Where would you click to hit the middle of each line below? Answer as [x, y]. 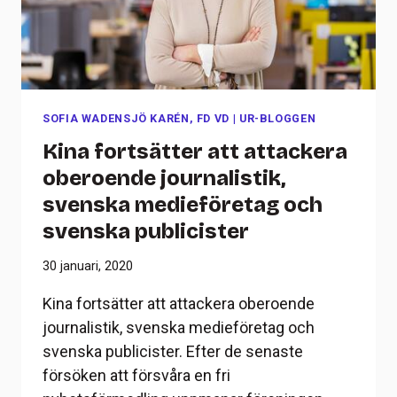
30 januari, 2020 [88, 267]
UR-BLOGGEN [277, 119]
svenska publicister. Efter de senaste [173, 352]
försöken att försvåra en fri [136, 376]
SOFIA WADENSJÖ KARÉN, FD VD [136, 119]
